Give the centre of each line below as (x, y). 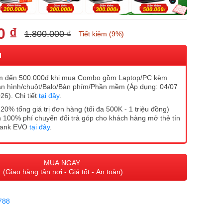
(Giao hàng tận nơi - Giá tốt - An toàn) (63, 171)
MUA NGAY (63, 163)
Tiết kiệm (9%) (101, 34)
